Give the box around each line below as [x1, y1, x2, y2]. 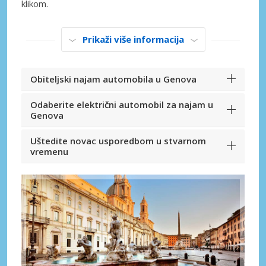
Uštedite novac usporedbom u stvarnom [30, 135, 206, 147]
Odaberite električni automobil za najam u [30, 99, 213, 111]
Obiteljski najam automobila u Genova [30, 73, 197, 85]
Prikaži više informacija [82, 33, 184, 46]
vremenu [30, 145, 68, 158]
